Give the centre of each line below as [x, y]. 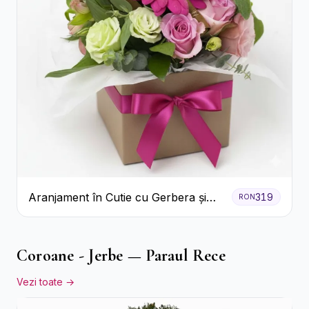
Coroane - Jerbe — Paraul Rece [121, 256]
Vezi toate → [46, 282]
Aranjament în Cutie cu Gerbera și [117, 197]
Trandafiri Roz [66, 213]
